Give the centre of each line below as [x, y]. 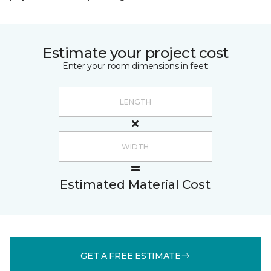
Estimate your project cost [135, 53]
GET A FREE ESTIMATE [131, 256]
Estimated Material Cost [135, 184]
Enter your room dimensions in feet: [135, 66]
